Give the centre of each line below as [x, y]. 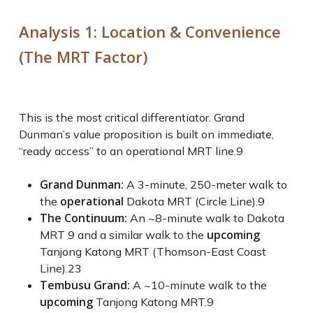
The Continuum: [83, 218]
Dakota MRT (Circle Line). [190, 201]
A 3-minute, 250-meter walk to [205, 184]
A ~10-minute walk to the [198, 285]
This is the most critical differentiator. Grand [131, 117]
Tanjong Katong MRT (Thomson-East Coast [153, 252]
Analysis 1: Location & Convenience [150, 31]
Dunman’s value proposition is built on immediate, [146, 134]
